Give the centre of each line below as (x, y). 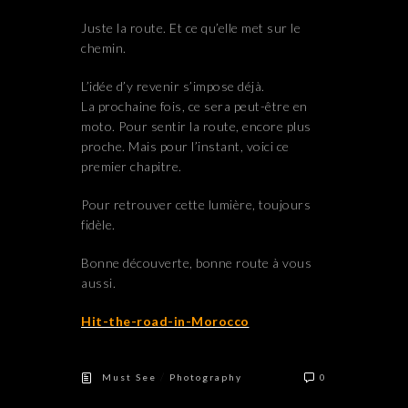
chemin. (104, 48)
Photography (206, 377)
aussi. (98, 283)
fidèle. (98, 225)
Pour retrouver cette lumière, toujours (196, 205)
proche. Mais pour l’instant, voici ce (185, 147)
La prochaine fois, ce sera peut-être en (194, 107)
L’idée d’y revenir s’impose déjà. (173, 87)
